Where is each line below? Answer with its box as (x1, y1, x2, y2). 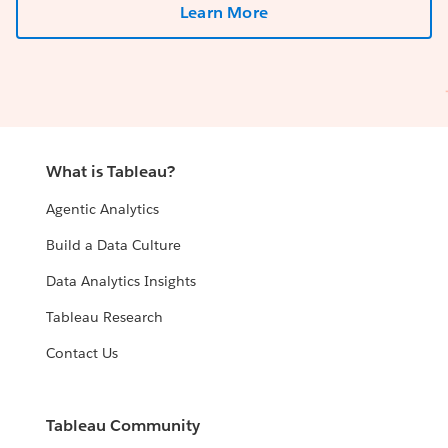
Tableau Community (46, 415, 201, 437)
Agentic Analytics (46, 200, 160, 219)
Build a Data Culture (46, 236, 182, 255)
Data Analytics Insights (46, 272, 197, 291)
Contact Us (46, 344, 119, 363)
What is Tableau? (46, 161, 176, 183)
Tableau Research (46, 308, 164, 327)
